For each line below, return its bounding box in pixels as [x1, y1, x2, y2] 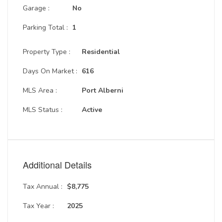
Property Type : [23, 47, 70, 56]
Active [82, 105, 102, 114]
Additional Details [23, 158, 92, 171]
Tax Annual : [23, 182, 62, 191]
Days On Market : [23, 66, 77, 76]
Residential [82, 47, 120, 56]
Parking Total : [23, 23, 68, 32]
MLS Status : [23, 105, 62, 114]
